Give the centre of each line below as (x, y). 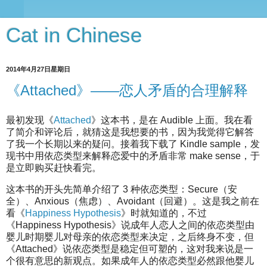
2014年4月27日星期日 (38, 69)
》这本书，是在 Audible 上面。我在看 (172, 120)
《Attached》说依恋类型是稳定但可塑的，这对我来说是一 (130, 249)
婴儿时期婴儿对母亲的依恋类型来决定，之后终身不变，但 (130, 237)
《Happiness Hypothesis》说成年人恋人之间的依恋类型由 (130, 225)
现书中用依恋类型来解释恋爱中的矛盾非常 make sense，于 (133, 156)
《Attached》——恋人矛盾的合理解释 (127, 90)
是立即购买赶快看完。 (54, 167)
